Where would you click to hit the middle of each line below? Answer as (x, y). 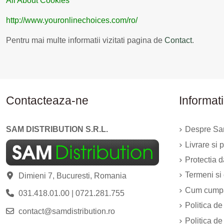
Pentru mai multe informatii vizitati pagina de (85, 40)
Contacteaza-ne (47, 100)
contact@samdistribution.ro (66, 211)
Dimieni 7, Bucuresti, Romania (72, 176)
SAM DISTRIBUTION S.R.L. (57, 129)
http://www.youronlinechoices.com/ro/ (72, 20)
